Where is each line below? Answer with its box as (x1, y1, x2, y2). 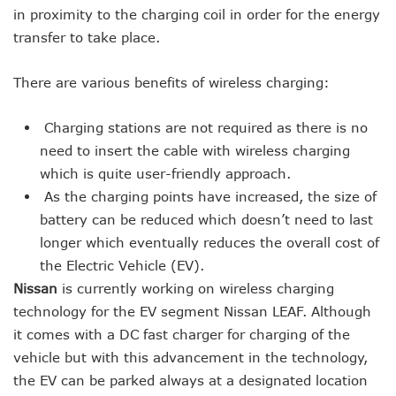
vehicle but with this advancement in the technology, (13, 349, 368, 366)
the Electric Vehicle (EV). (40, 257, 204, 274)
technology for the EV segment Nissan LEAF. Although (13, 303, 371, 320)
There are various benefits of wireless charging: (13, 74, 330, 91)
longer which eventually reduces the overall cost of (40, 234, 379, 251)
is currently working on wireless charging (57, 280, 334, 297)
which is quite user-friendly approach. (40, 165, 291, 182)
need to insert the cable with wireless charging (40, 142, 350, 159)
